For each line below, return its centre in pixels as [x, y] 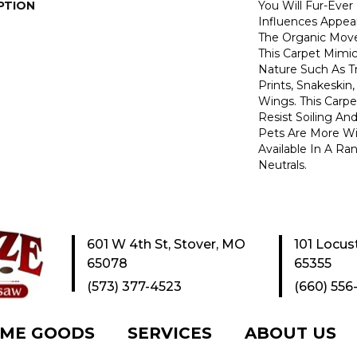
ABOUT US [290, 333]
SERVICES [170, 333]
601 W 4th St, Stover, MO [166, 244]
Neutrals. [282, 165]
